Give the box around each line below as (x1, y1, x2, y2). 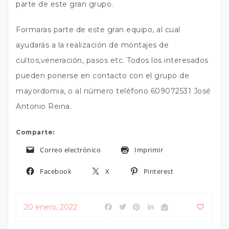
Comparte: (16, 128, 55, 136)
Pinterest (143, 167, 173, 176)
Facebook (40, 167, 72, 176)
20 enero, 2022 (24, 202, 77, 212)
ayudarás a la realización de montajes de (16, 40, 169, 50)
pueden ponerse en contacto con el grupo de (16, 71, 189, 81)
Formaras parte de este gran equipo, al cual (16, 25, 180, 35)
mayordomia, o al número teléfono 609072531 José (16, 86, 211, 96)
